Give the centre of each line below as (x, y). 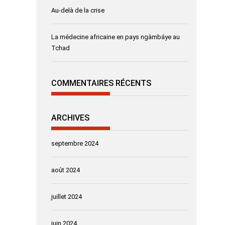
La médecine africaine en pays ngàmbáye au (116, 37)
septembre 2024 (75, 143)
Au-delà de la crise (78, 10)
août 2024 (66, 170)
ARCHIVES (70, 118)
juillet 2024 (67, 196)
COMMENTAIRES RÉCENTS (101, 83)
